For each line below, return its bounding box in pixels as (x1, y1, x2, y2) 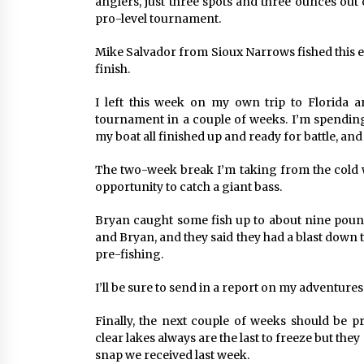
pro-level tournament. (95, 11, 221, 26)
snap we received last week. (95, 348, 249, 362)
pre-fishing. (95, 247, 163, 262)
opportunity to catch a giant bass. (95, 180, 282, 194)
